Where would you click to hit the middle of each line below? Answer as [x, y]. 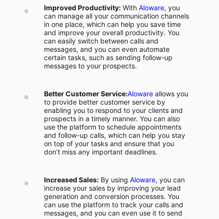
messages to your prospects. [90, 66]
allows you [171, 94]
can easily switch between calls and [101, 41]
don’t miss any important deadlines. [101, 152]
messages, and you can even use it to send [113, 213]
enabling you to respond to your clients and [113, 110]
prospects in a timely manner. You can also [112, 119]
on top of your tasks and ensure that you [109, 143]
